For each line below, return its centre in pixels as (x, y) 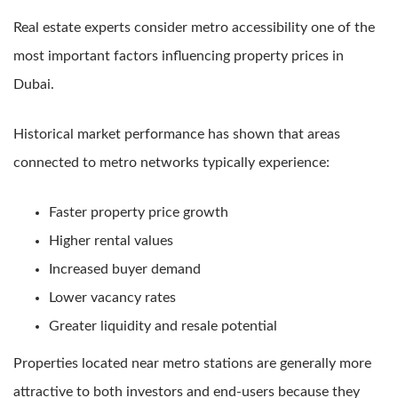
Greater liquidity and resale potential (163, 326)
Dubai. (34, 84)
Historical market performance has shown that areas (177, 134)
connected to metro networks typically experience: (171, 162)
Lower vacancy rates (112, 297)
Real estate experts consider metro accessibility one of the (194, 27)
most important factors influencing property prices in (179, 56)
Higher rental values (111, 240)
